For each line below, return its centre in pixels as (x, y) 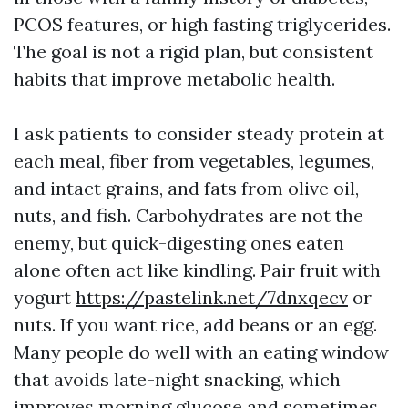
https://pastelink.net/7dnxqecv (212, 298)
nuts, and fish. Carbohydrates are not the (189, 216)
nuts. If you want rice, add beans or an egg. (195, 325)
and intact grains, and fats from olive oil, (186, 189)
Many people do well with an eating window (201, 352)
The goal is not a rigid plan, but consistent (194, 52)
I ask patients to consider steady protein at (199, 134)
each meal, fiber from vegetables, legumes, (194, 161)
